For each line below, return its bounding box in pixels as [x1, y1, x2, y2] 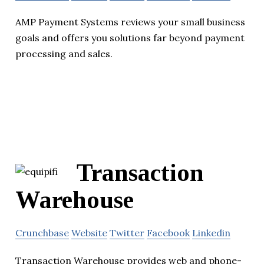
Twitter [110, 226, 144, 239]
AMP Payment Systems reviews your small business [15, 16, 245, 28]
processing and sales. [15, 48, 113, 60]
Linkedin [192, 226, 230, 239]
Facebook [147, 226, 190, 239]
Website [71, 226, 107, 239]
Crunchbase [15, 226, 69, 239]
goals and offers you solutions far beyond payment [15, 32, 245, 44]
